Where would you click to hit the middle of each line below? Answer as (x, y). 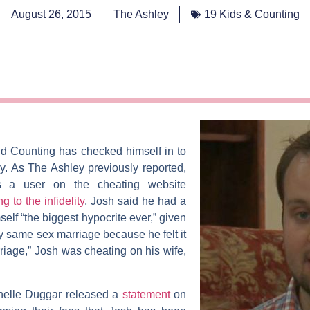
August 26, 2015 (51, 15)
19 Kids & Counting (252, 15)
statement (146, 294)
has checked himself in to (121, 152)
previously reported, (135, 168)
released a (92, 294)
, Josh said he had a (135, 201)
